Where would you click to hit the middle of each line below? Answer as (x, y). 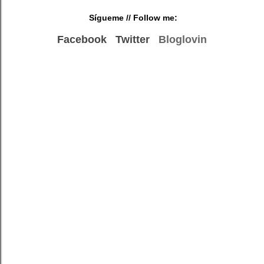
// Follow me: (151, 18)
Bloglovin (183, 40)
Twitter (133, 40)
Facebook (82, 40)
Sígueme (106, 18)
